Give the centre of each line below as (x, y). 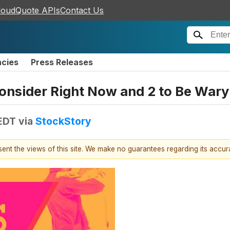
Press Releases (62, 62)
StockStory (63, 121)
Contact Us (82, 10)
